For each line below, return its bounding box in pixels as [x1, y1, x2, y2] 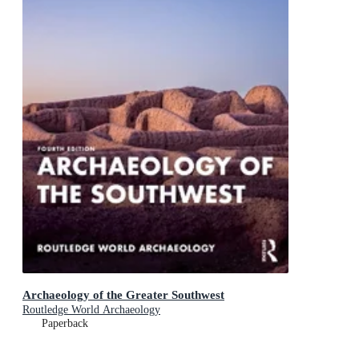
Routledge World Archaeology [22, 303, 160, 316]
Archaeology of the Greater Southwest [22, 287, 224, 301]
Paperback [42, 317, 88, 329]
